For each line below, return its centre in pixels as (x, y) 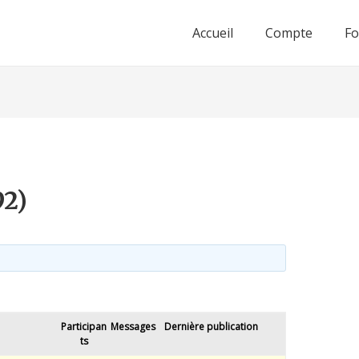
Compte (289, 33)
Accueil (213, 33)
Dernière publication (211, 327)
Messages (133, 327)
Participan (84, 327)
